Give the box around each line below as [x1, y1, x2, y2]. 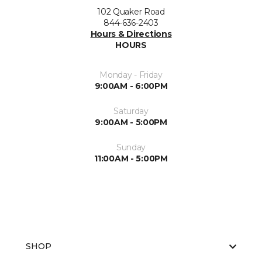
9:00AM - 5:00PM [95, 117, 167, 127]
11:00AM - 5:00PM [94, 153, 168, 164]
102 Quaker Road [97, 6, 165, 17]
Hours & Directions [90, 29, 172, 39]
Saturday [113, 106, 149, 116]
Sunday [116, 142, 146, 153]
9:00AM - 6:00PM [94, 81, 168, 91]
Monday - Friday [99, 70, 163, 80]
